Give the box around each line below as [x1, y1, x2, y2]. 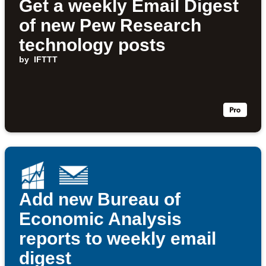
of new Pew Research [19, 15, 201, 36]
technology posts [19, 35, 166, 55]
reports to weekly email [19, 229, 216, 249]
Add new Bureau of [19, 189, 180, 210]
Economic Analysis [19, 209, 182, 229]
